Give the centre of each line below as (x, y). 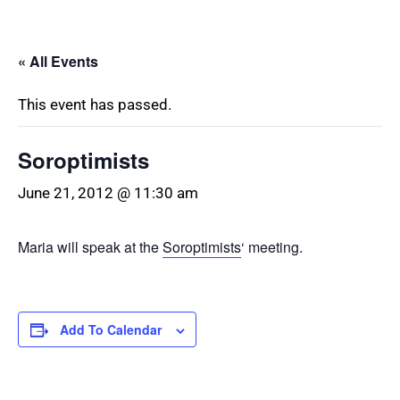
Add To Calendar (110, 329)
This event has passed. (95, 104)
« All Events (58, 61)
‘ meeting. (272, 247)
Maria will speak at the (90, 247)
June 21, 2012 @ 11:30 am (108, 193)
